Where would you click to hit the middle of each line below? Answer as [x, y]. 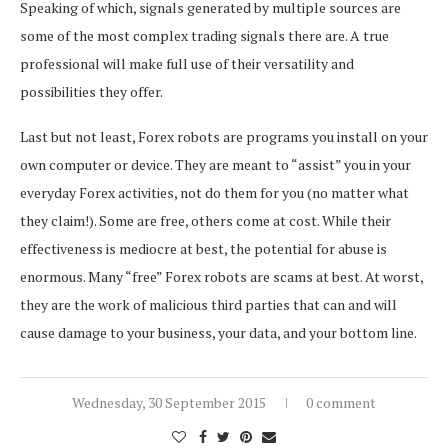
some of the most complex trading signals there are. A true [204, 35]
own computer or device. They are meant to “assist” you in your [215, 164]
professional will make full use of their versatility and [187, 63]
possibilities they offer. [91, 91]
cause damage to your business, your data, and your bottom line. [218, 332]
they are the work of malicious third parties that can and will [208, 304]
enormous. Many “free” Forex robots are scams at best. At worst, [221, 276]
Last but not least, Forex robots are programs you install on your [224, 136]
